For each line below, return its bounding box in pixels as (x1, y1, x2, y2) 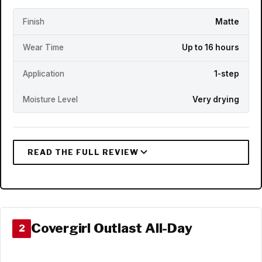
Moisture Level (23, 94, 78, 104)
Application (23, 69, 64, 79)
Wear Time (23, 43, 64, 53)
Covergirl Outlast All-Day (31, 220, 192, 237)
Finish (23, 16, 44, 26)
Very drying (192, 94, 239, 104)
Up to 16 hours (182, 43, 239, 53)
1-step (214, 69, 239, 79)
